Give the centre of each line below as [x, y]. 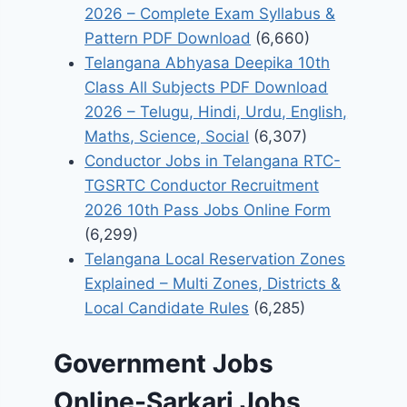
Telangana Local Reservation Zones [215, 259]
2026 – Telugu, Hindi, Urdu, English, [216, 112]
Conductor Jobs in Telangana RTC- [213, 161]
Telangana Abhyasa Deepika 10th [208, 63]
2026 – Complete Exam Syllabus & [210, 14]
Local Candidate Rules [167, 308]
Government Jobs [164, 363]
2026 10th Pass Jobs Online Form [208, 210]
